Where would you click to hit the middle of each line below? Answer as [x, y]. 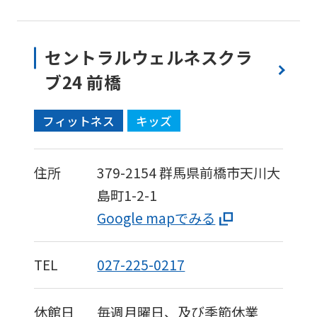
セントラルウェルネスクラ [149, 57]
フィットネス [78, 121]
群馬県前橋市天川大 [220, 172]
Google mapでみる [156, 218]
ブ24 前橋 [83, 82]
